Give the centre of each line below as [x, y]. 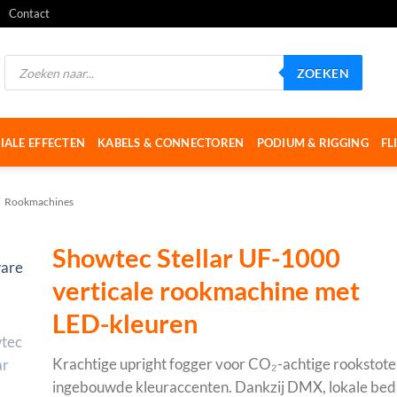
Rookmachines [39, 202]
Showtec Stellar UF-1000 [196, 258]
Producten [30, 60]
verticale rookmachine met [206, 291]
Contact [29, 13]
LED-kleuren [125, 323]
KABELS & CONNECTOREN [171, 142]
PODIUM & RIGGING [312, 142]
